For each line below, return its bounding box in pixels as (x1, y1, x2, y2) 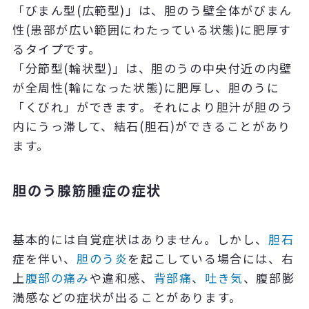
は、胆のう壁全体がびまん (138, 1, 292, 19)
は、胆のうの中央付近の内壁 (125, 59, 292, 77)
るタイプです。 (12, 40, 101, 58)
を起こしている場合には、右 (128, 250, 295, 268)
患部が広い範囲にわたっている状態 (30, 21, 235, 39)
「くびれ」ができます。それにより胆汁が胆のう (12, 98, 294, 116)
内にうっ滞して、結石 (12, 117, 139, 135)
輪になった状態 (68, 79, 159, 97)
